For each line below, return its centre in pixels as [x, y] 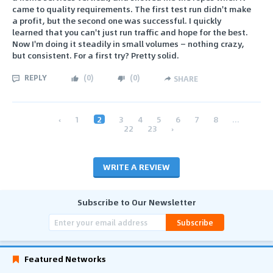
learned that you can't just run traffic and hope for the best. [130, 32]
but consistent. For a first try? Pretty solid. [96, 55]
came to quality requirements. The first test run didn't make [132, 9]
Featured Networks [65, 259]
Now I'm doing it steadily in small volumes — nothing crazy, [128, 44]
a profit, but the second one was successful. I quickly [117, 21]
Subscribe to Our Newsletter [136, 202]
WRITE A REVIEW [136, 167]
